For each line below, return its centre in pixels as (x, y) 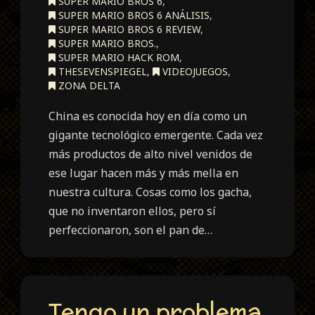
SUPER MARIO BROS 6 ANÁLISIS (133, 15)
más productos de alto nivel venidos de (151, 154)
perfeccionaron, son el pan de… (131, 230)
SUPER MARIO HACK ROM (118, 58)
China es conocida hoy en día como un (148, 116)
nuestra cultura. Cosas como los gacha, (150, 192)
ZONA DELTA (88, 86)
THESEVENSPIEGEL (102, 72)
